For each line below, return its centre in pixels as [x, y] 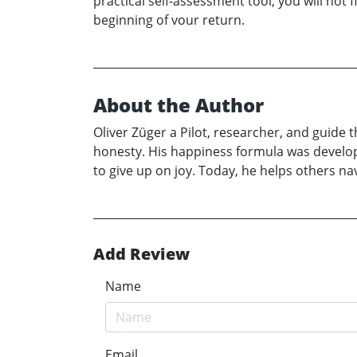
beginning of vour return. [169, 20]
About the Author [178, 105]
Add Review [141, 254]
